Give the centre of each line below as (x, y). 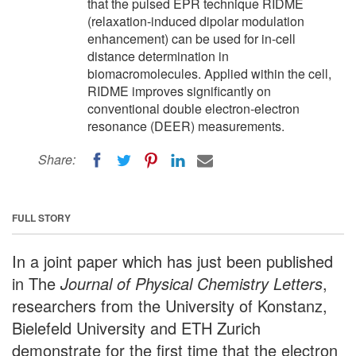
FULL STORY (41, 217)
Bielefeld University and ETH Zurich (136, 327)
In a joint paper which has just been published (172, 261)
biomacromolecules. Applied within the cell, (209, 74)
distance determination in (158, 56)
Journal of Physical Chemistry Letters (192, 283)
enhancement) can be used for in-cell (192, 39)
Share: (57, 159)
